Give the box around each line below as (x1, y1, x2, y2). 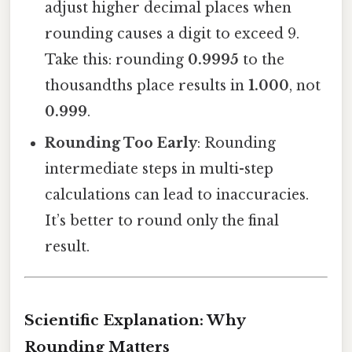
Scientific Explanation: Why (24, 310, 245, 329)
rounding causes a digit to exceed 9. (45, 24, 300, 42)
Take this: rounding (45, 50, 189, 68)
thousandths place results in (45, 76, 249, 94)
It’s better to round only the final (45, 211, 280, 229)
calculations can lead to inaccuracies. (45, 185, 310, 203)
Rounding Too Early (45, 134, 198, 152)
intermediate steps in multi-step (45, 159, 274, 178)
